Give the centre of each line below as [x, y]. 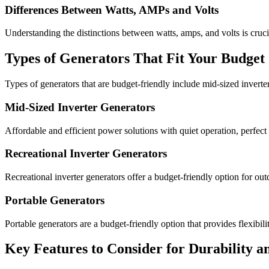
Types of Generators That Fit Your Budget [135, 59]
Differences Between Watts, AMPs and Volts [112, 10]
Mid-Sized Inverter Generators [80, 107]
